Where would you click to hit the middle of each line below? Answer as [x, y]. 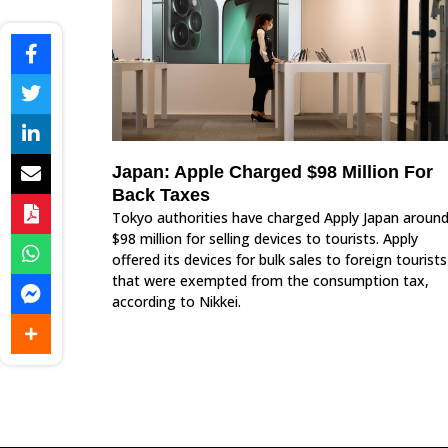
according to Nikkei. [178, 302]
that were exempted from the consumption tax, [270, 281]
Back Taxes [161, 195]
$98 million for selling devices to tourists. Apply [265, 239]
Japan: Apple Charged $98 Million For [272, 172]
